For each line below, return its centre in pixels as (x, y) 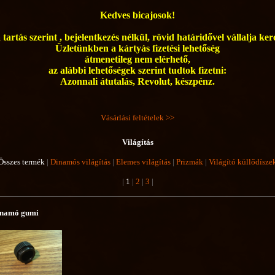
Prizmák (190, 162)
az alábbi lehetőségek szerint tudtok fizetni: (137, 70)
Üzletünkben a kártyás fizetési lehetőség (137, 48)
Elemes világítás (143, 162)
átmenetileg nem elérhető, (137, 59)
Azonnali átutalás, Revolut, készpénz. (137, 81)
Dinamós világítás (80, 162)
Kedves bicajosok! (137, 15)
